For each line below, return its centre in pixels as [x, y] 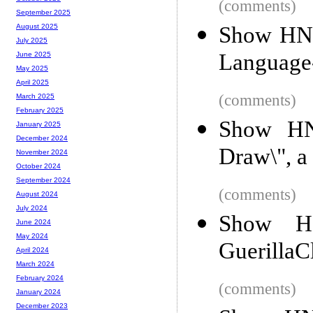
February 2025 [40, 110]
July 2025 [32, 41]
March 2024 [35, 264]
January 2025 [38, 124]
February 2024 [40, 278]
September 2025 [43, 13]
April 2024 [32, 250]
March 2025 [35, 96]
